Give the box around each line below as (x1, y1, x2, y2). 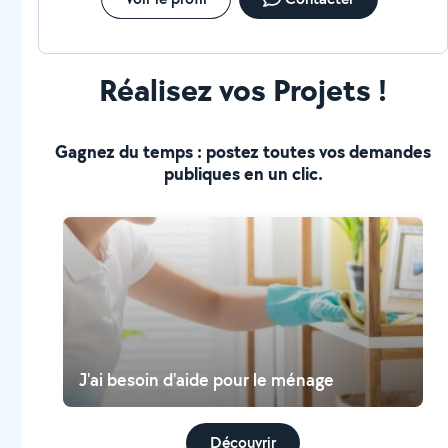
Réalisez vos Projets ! (99, 68, 388, 111)
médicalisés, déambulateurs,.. (55, 6, 256, 27)
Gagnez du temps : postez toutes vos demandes (55, 139, 432, 164)
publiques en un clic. (163, 161, 323, 186)
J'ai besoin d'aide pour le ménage (79, 368, 335, 391)
